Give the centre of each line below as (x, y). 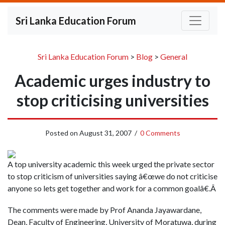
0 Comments (160, 133)
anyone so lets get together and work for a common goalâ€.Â (113, 188)
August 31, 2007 (105, 133)
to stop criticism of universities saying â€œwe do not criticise (113, 176)
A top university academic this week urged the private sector (111, 164)
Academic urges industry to (113, 81)
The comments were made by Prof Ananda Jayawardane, (104, 210)
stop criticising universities (113, 100)
